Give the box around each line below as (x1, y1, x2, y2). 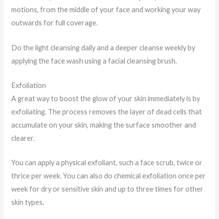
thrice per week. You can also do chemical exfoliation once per (11, 172, 206, 180)
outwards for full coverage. (11, 19, 98, 27)
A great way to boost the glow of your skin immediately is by (11, 94, 200, 103)
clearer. (11, 134, 35, 143)
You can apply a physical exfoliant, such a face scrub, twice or (11, 158, 202, 167)
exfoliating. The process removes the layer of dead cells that (11, 108, 202, 116)
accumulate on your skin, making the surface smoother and (11, 121, 196, 130)
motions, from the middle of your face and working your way (11, 5, 200, 14)
